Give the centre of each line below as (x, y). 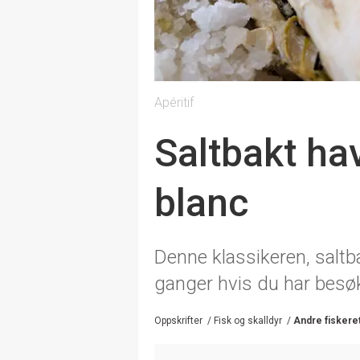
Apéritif (174, 102)
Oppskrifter (178, 320)
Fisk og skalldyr (248, 320)
